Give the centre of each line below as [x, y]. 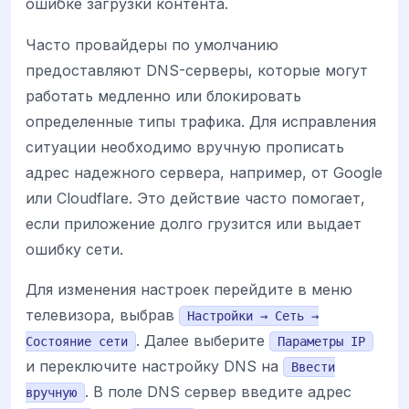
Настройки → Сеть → [253, 315]
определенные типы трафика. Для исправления [201, 121]
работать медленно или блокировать [163, 95]
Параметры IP [321, 341]
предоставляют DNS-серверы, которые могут [197, 70]
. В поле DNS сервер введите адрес [218, 391]
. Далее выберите [203, 340]
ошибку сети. [74, 249]
